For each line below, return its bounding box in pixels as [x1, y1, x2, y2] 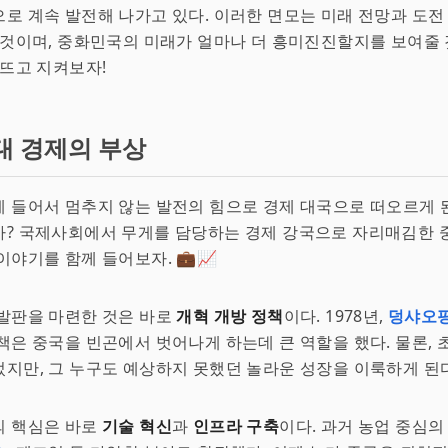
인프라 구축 [192, 415, 280, 437]
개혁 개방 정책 [176, 305, 284, 327]
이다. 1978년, [283, 305, 389, 327]
